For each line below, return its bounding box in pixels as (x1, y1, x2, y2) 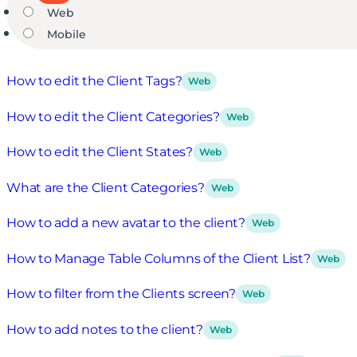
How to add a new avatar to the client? (6, 215, 245, 231)
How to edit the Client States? (6, 144, 193, 160)
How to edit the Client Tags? (6, 73, 182, 89)
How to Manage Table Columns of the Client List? (6, 250, 311, 266)
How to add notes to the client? (6, 321, 203, 337)
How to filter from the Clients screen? (6, 286, 236, 302)
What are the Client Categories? (6, 179, 205, 195)
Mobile (47, 27, 86, 42)
